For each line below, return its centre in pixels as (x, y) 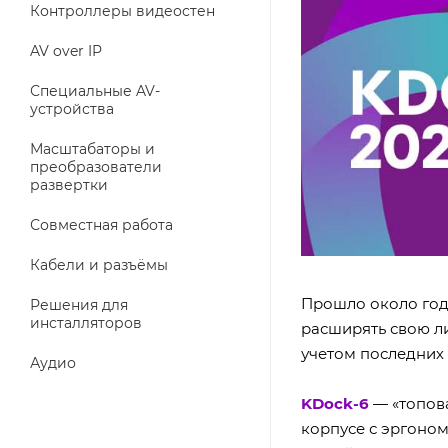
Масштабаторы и (92, 149)
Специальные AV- (95, 91)
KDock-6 (335, 403)
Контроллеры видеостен (122, 11)
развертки (69, 185)
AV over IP (66, 51)
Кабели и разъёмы (99, 265)
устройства (72, 109)
